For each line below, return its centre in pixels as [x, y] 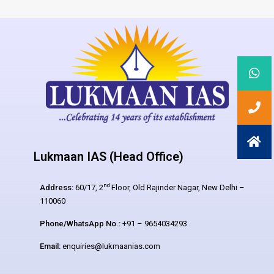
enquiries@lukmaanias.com [110, 246]
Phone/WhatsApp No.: [80, 224]
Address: [57, 187]
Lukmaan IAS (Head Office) [109, 157]
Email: [50, 246]
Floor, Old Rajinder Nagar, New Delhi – [178, 187]
